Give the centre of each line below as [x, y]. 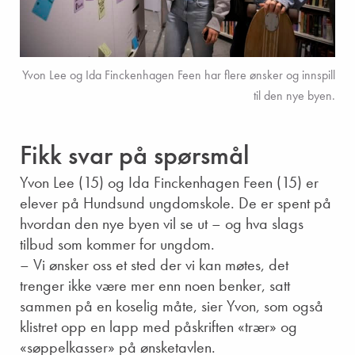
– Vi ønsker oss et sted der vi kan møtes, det [154, 264]
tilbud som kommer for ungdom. [117, 244]
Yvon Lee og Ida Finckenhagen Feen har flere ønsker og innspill [179, 74]
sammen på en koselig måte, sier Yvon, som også [172, 305]
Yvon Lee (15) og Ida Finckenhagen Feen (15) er [169, 182]
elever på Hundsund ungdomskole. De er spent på [176, 202]
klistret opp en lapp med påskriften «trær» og [158, 326]
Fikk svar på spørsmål [135, 155]
